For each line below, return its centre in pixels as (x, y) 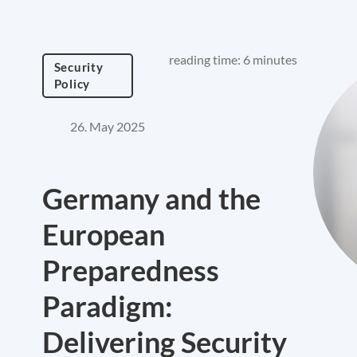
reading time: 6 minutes (233, 59)
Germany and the (151, 198)
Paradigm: (108, 306)
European (104, 234)
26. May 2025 (108, 126)
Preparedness (131, 270)
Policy (72, 84)
